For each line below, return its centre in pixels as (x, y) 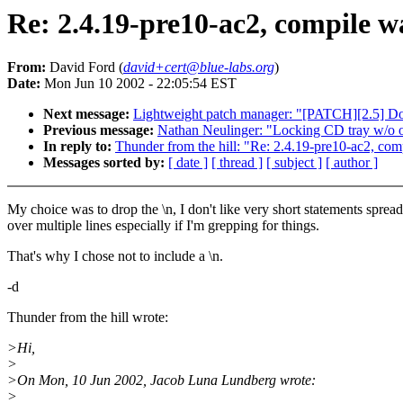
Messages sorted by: (104, 163)
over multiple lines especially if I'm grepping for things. (163, 226)
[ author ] (352, 163)
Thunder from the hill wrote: (88, 318)
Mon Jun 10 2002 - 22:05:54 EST (139, 84)
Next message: (86, 114)
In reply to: (77, 147)
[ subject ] (294, 163)
